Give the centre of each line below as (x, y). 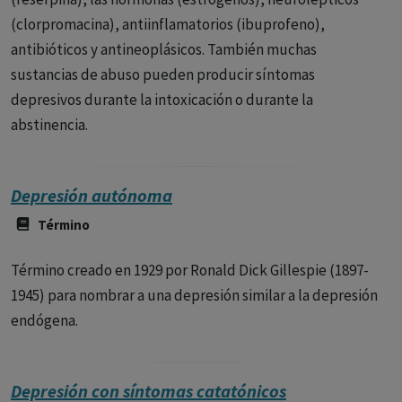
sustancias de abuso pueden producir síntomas (163, 74)
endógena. (44, 320)
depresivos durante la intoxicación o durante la (162, 100)
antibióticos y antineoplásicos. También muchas (164, 49)
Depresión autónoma (92, 195)
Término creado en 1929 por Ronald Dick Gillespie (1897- (190, 270)
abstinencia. (49, 125)
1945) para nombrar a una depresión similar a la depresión (194, 295)
